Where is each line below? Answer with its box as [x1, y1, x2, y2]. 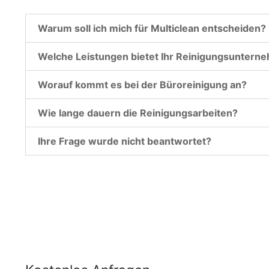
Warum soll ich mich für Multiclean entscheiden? [38, 22, 266, 34]
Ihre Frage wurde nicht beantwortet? [38, 134, 211, 147]
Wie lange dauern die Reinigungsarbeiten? [38, 106, 238, 119]
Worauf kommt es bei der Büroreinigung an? [38, 78, 247, 91]
